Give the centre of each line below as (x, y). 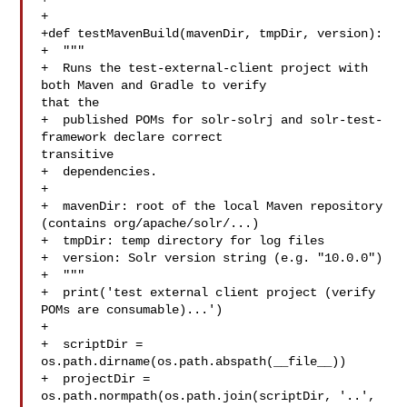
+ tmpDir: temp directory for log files (183, 241)
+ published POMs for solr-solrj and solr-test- (212, 120)
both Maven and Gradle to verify (158, 85)
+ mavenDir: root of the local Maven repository (212, 206)
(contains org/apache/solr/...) (150, 223)
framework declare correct (136, 137)
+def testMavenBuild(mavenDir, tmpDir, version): (212, 34)
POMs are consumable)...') (132, 310)
